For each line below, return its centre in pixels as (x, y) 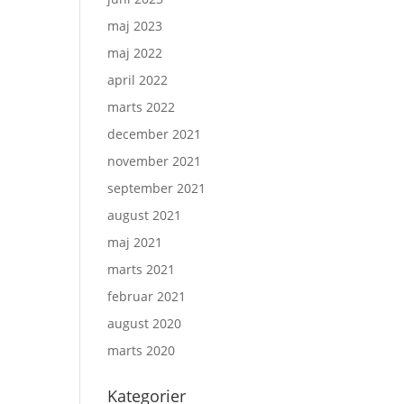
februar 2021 (147, 296)
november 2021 (155, 161)
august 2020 (145, 323)
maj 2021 (135, 242)
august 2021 (145, 215)
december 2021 (155, 134)
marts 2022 (142, 107)
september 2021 (157, 188)
